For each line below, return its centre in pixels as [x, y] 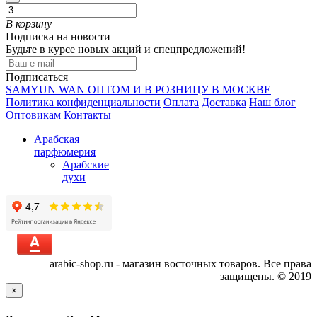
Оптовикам [33, 115]
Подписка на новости [58, 37]
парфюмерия [65, 152]
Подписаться [37, 77]
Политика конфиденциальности [83, 103]
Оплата [181, 103]
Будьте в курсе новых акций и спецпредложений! [126, 50]
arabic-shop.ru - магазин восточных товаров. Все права [180, 264]
